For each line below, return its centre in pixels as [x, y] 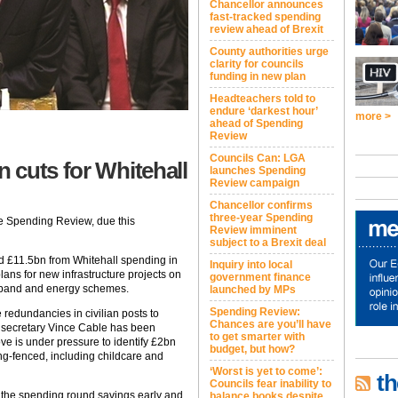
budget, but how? [252, 349]
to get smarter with [257, 337]
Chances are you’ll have [271, 324]
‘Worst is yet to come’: [266, 371]
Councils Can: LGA [258, 158]
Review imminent [253, 230]
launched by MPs [253, 290]
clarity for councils [257, 64]
